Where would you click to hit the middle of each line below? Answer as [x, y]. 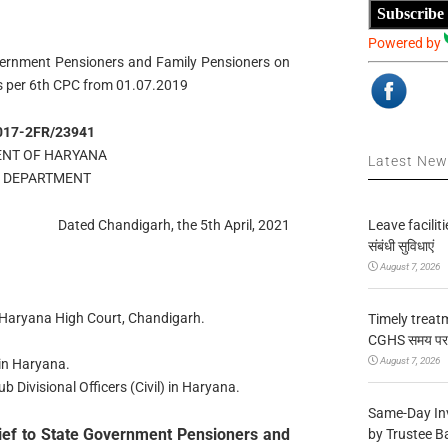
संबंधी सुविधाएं [401, 245]
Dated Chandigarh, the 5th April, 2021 [174, 224]
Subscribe [411, 14]
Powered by [406, 42]
